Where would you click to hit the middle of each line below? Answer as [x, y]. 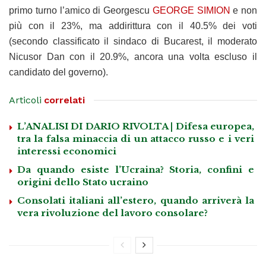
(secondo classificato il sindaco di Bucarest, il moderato [133, 41]
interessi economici [67, 151]
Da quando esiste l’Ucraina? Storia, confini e [136, 169]
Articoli [25, 100]
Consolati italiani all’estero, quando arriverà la [136, 200]
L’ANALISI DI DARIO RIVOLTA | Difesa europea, [136, 126]
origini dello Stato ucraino [83, 182]
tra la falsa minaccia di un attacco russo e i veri [136, 138]
